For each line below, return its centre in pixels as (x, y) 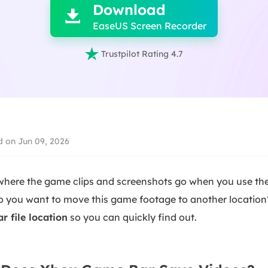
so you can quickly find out (131, 217)
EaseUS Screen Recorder (150, 26)
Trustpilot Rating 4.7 (142, 54)
